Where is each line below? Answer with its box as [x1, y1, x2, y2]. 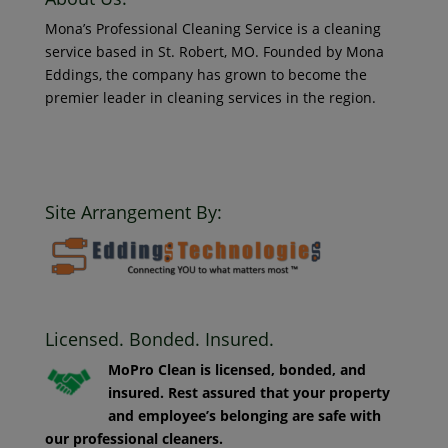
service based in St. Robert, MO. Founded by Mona [44, 41, 384, 61]
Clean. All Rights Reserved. [44, 147, 224, 167]
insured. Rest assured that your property [107, 382, 390, 402]
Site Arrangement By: [44, 199, 222, 224]
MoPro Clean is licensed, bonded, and [107, 359, 366, 379]
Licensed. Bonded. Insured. [44, 326, 274, 351]
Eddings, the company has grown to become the [44, 64, 367, 84]
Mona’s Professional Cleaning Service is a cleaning [44, 18, 381, 38]
